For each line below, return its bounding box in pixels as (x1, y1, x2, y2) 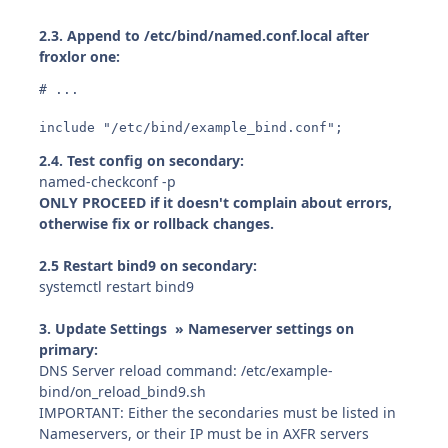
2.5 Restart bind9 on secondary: (39, 255, 258, 275)
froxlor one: (39, 46, 121, 66)
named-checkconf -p (39, 171, 177, 191)
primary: (39, 339, 99, 359)
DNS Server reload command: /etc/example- (39, 360, 334, 380)
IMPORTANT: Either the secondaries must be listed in (39, 402, 397, 422)
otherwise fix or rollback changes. (39, 213, 275, 233)
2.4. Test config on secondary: (39, 150, 245, 170)
